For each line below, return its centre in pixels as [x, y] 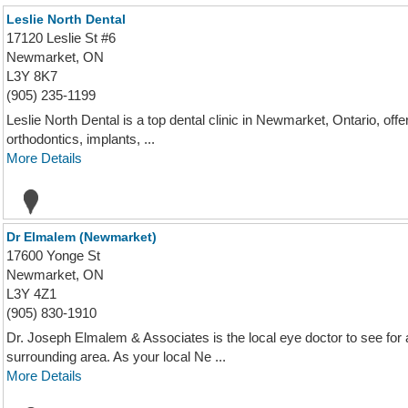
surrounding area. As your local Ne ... [116, 357]
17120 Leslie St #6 [61, 38]
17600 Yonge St [53, 255]
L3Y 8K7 [32, 76]
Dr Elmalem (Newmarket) [82, 237]
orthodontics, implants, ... [81, 139]
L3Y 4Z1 [31, 294]
